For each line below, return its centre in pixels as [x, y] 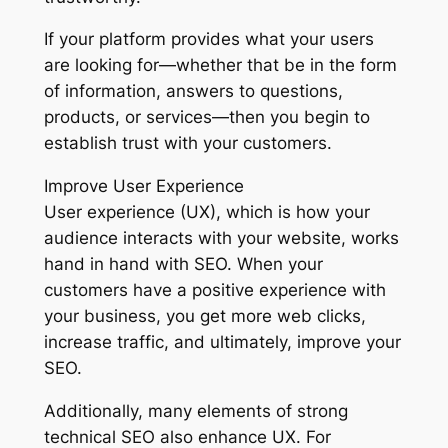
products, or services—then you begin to [206, 117]
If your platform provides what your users [208, 39]
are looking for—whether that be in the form [220, 65]
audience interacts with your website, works [221, 238]
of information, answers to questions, [193, 91]
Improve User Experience [143, 186]
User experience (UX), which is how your [206, 212]
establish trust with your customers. [187, 143]
